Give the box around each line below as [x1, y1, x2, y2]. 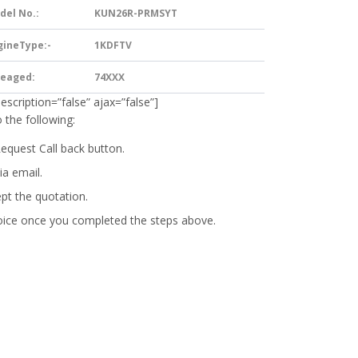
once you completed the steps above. [18, 212, 216, 228]
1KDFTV [94, 38, 132, 52]
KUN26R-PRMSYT [94, 6, 177, 20]
